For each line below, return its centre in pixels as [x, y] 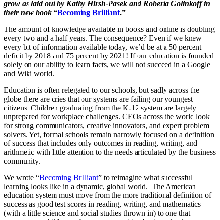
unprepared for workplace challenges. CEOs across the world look [107, 116]
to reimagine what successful [148, 177]
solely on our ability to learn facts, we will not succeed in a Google [107, 64]
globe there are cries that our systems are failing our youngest [98, 99]
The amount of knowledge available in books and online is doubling [109, 29]
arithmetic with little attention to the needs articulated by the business [110, 152]
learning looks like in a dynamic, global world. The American [100, 186]
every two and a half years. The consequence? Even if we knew [103, 38]
